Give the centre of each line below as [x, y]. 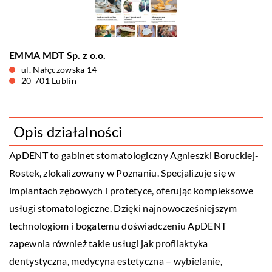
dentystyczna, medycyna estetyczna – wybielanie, [116, 261]
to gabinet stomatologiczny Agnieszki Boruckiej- [153, 155]
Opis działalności [68, 131]
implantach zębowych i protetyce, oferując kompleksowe [131, 190]
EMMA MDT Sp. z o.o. [58, 55]
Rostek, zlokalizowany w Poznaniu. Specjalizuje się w [122, 173]
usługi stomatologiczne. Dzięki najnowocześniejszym [123, 208]
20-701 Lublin [49, 80]
